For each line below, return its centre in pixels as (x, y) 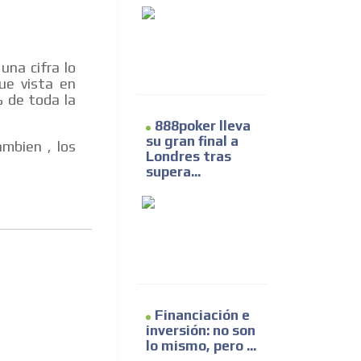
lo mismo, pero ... (201, 346)
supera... (173, 172)
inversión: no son (201, 331)
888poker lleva (203, 126)
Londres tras (189, 157)
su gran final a (192, 141)
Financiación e (202, 315)
